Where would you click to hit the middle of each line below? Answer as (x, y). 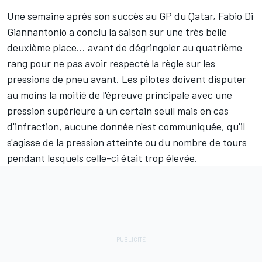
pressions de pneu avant (62, 79)
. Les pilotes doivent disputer (181, 79)
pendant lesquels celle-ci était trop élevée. (102, 158)
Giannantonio (37, 31)
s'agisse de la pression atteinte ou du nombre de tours (127, 142)
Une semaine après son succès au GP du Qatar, (113, 15)
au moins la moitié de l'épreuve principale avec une (120, 94)
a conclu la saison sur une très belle (147, 31)
